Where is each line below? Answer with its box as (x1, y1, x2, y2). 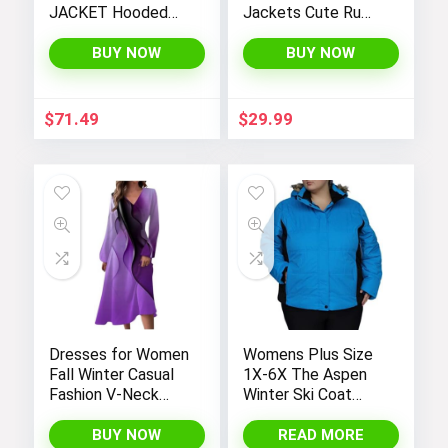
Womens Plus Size (242, 344, 373, 364)
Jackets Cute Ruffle (242, 2, 384, 22)
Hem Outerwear (242, 22, 354, 42)
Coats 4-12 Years (242, 42, 364, 62)
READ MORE (277, 425, 364, 444)
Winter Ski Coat (242, 384, 352, 404)
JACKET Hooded (48, 2, 168, 22)
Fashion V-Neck (48, 384, 159, 404)
